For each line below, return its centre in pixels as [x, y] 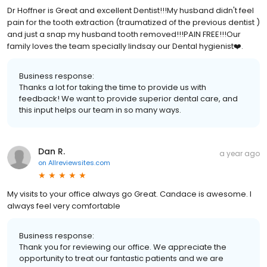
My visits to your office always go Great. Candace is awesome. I [129, 194]
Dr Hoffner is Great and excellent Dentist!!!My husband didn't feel [131, 10]
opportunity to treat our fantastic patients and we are [121, 258]
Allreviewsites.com [79, 162]
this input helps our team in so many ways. [100, 110]
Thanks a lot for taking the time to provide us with [113, 87]
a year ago [240, 153]
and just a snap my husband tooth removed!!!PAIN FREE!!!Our [124, 34]
